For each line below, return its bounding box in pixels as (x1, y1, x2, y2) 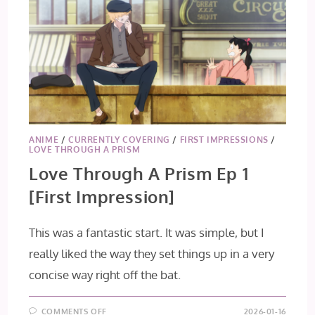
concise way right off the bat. (29, 267, 181, 282)
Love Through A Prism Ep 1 (29, 162, 249, 184)
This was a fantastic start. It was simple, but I (29, 225, 264, 240)
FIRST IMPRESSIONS (179, 134, 269, 145)
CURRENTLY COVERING (68, 134, 170, 145)
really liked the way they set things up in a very (29, 246, 275, 261)
